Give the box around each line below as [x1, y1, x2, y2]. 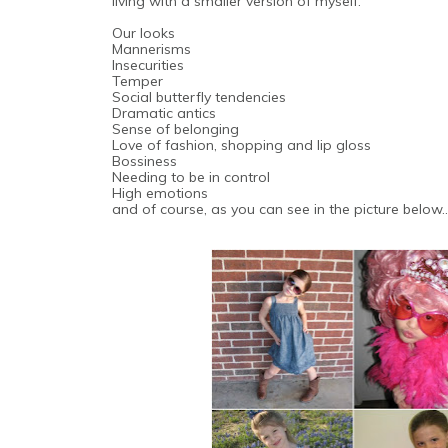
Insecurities [112, 55, 184, 74]
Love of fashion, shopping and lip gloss [112, 135, 371, 154]
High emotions [112, 183, 208, 202]
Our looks [112, 23, 179, 42]
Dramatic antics [112, 103, 216, 122]
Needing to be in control [112, 167, 270, 186]
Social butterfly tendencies [112, 87, 286, 106]
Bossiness [112, 151, 177, 170]
